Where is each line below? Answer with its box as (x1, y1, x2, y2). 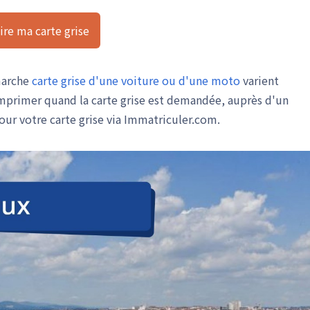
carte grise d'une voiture (32, 72, 159, 89)
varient (240, 72, 279, 89)
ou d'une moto (162, 72, 240, 89)
